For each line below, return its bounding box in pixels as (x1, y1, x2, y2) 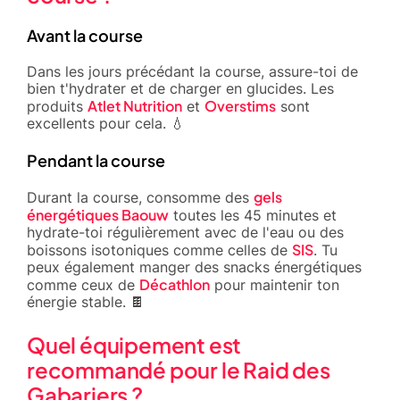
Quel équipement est (27, 330, 242, 358)
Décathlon (139, 274, 210, 294)
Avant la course (27, 24, 143, 46)
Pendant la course (27, 149, 165, 171)
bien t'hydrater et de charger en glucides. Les (27, 79, 334, 97)
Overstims (204, 96, 276, 115)
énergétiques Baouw (27, 204, 169, 224)
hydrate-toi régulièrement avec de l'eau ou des (27, 222, 344, 241)
